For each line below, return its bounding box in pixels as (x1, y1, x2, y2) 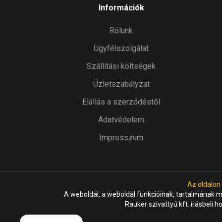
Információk (98, 2, 144, 12)
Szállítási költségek (87, 61, 156, 71)
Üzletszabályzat (93, 79, 150, 89)
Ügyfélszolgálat (94, 43, 149, 53)
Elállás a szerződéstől (82, 97, 160, 107)
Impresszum (99, 132, 143, 142)
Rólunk (110, 25, 133, 35)
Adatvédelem (98, 114, 144, 124)
